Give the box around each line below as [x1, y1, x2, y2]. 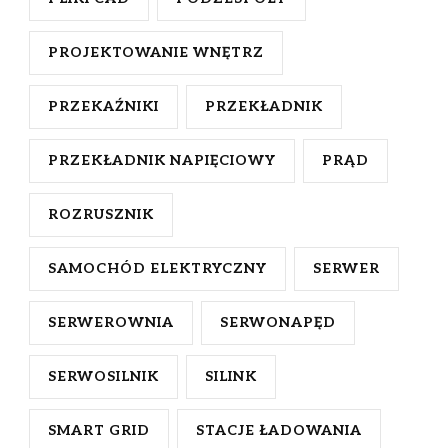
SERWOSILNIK [48, 368, 159, 386]
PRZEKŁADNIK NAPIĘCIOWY [48, 152, 276, 170]
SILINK [205, 368, 257, 386]
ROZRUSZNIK [48, 206, 154, 224]
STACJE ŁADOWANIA [196, 422, 362, 440]
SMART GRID [48, 422, 150, 440]
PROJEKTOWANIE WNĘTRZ [48, 44, 264, 62]
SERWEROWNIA [48, 314, 174, 332]
